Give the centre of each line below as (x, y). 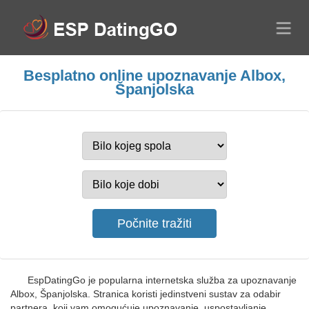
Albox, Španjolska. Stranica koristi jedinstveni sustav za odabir (146, 294)
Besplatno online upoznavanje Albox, (154, 76)
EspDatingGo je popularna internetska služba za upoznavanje (162, 280)
